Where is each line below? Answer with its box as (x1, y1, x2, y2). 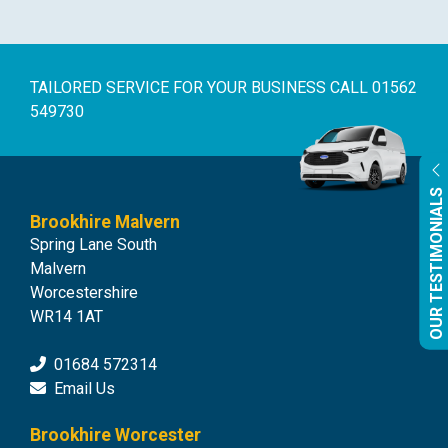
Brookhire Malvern (30, 212, 180, 233)
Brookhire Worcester (30, 425, 201, 446)
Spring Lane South (30, 235, 157, 255)
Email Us (54, 379, 115, 399)
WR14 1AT (30, 307, 103, 327)
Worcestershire (30, 283, 138, 303)
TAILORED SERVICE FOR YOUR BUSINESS (30, 78, 330, 98)
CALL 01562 (330, 78, 417, 98)
